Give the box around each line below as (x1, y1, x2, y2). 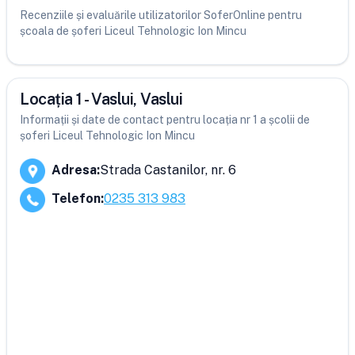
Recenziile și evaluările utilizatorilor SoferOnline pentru (20, 9, 302, 21)
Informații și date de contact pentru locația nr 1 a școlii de (20, 113, 310, 126)
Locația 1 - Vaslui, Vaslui (20, 90, 182, 109)
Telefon (52, 191, 101, 206)
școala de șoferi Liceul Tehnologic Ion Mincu (20, 25, 246, 37)
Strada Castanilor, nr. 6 (100, 162, 236, 177)
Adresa (52, 162, 97, 177)
